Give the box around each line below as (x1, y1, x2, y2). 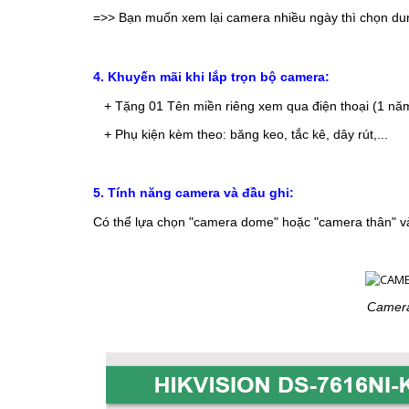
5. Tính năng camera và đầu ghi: (93, 184, 294, 200)
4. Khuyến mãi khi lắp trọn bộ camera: (93, 68, 330, 84)
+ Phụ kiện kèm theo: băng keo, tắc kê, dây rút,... (104, 126, 388, 142)
